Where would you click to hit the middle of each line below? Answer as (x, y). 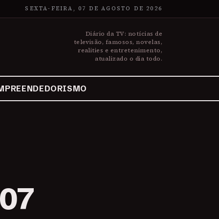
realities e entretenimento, (120, 50)
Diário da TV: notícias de (124, 34)
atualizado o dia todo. (129, 59)
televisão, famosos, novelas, (118, 42)
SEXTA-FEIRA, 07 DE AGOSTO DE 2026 (94, 9)
